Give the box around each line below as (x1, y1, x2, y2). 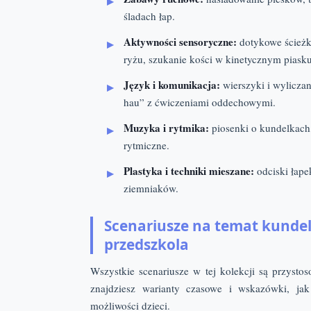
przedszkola (104, 235, 189, 254)
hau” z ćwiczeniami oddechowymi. (124, 95, 276, 109)
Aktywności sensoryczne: (124, 34, 237, 49)
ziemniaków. (124, 181, 178, 195)
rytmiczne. (124, 138, 169, 152)
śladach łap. (124, 9, 175, 23)
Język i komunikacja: (124, 77, 220, 92)
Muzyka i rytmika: (124, 120, 209, 135)
